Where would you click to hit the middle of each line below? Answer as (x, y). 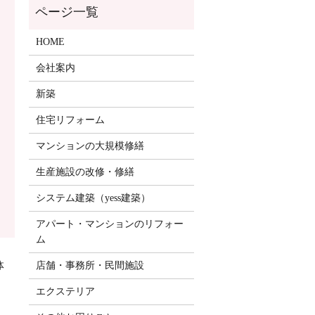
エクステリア (65, 292)
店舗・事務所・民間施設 (90, 266)
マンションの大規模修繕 (90, 146)
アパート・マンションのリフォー (109, 224)
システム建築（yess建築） (93, 198)
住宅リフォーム (70, 120)
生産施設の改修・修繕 (85, 172)
